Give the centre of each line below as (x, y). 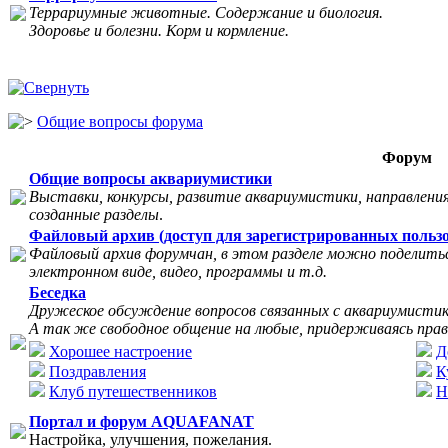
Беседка (57, 292)
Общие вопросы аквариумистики (150, 178)
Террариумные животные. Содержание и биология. (206, 12)
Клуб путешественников (133, 391)
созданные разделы (94, 214)
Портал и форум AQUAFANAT (141, 421)
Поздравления (97, 371)
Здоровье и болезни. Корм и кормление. (159, 30)
